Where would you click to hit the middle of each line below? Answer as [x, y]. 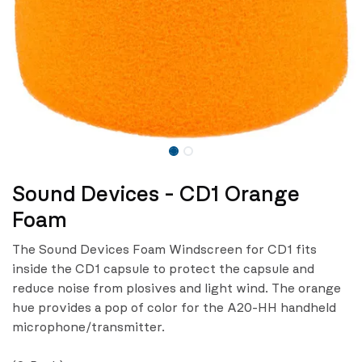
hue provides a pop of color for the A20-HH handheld [174, 308]
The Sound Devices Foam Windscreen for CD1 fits [164, 250]
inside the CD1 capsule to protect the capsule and [163, 269]
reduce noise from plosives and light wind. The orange [177, 289]
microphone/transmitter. [88, 328]
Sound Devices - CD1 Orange [156, 195]
